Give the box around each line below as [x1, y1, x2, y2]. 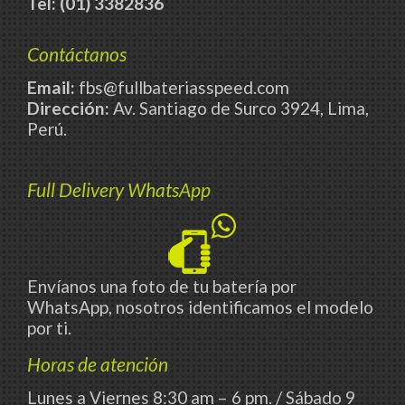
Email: [27, 76, 75, 98]
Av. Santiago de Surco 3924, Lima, [109, 97, 369, 118]
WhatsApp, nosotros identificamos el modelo [27, 296, 373, 317]
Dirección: [27, 97, 109, 118]
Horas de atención [27, 352, 168, 375]
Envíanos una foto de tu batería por [27, 275, 297, 297]
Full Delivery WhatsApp [27, 177, 211, 201]
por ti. [27, 316, 71, 338]
